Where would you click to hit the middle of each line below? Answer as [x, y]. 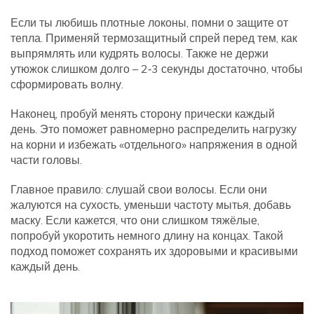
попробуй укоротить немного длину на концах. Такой [147, 235]
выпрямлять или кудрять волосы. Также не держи [139, 53]
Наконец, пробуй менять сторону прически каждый [143, 114]
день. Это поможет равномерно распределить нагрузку [153, 129]
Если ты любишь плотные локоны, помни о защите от [149, 22]
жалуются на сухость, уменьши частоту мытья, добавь [151, 205]
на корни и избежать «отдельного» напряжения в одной [154, 144]
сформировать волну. [67, 84]
